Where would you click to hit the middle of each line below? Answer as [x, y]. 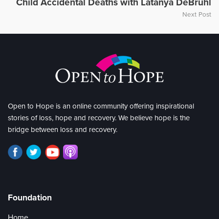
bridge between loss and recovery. [63, 130]
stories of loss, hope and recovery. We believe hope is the [99, 118]
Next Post [197, 14]
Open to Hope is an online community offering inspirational [101, 106]
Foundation [30, 198]
